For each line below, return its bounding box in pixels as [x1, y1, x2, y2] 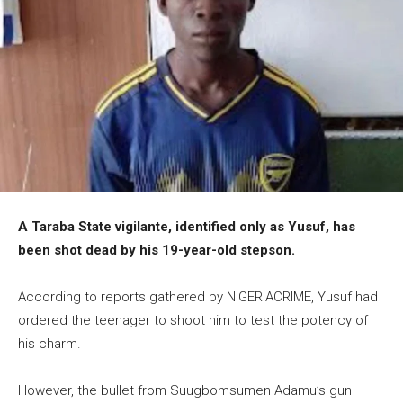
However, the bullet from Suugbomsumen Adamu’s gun [18, 382, 352, 399]
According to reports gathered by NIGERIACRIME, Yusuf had [18, 289, 378, 306]
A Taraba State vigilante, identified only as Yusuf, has [18, 219, 355, 236]
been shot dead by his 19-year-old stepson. [18, 242, 295, 259]
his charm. [18, 336, 81, 353]
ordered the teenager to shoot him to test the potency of [18, 312, 368, 329]
